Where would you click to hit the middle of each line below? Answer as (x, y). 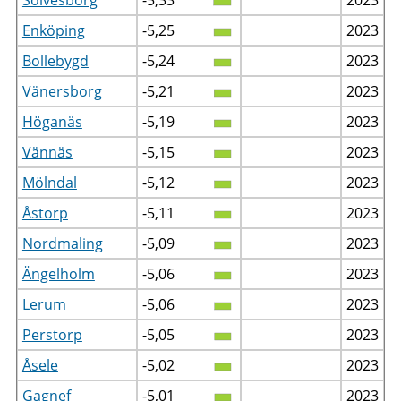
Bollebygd (55, 60)
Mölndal (49, 182)
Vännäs (47, 152)
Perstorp (52, 334)
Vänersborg (62, 91)
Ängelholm (58, 273)
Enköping (53, 30)
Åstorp (45, 213)
